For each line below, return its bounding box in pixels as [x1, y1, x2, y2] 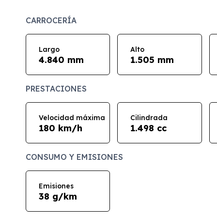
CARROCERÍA [25, 15, 77, 26]
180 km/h [38, 122, 82, 134]
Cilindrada [130, 113, 168, 122]
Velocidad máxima [38, 113, 105, 122]
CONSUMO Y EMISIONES [25, 152, 123, 162]
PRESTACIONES [25, 84, 87, 94]
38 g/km [38, 190, 77, 202]
